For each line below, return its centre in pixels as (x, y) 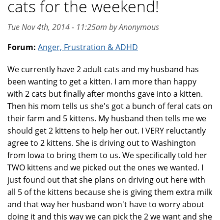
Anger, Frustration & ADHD (88, 47)
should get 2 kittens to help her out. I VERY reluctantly (107, 131)
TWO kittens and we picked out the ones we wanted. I (105, 167)
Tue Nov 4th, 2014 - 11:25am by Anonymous (83, 27)
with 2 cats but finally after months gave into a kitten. (105, 94)
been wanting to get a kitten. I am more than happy (102, 82)
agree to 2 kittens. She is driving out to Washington (102, 143)
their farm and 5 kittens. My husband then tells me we (107, 118)
